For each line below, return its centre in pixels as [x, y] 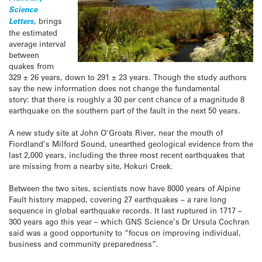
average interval [37, 44]
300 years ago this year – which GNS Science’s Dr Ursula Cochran [129, 222]
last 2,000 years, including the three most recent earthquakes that [127, 155]
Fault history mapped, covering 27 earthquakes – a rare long [118, 199]
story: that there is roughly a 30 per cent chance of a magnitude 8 [127, 99]
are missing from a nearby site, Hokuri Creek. [91, 166]
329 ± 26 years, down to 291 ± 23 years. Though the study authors [128, 77]
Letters [21, 21]
